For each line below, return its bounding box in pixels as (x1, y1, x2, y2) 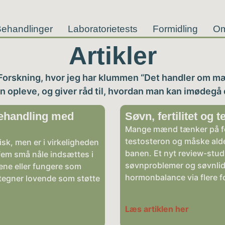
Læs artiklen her (125, 203, 189, 214)
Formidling (152, 24, 198, 34)
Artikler (68, 42, 157, 70)
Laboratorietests (67, 24, 138, 34)
